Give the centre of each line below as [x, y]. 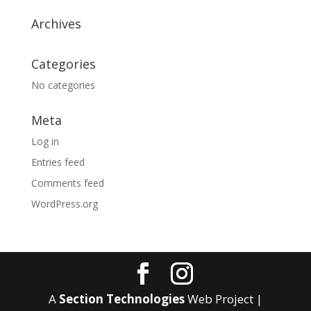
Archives [56, 24]
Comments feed [67, 183]
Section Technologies [121, 299]
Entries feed [58, 162]
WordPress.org [64, 204]
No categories [63, 85]
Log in [45, 141]
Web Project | [223, 299]
